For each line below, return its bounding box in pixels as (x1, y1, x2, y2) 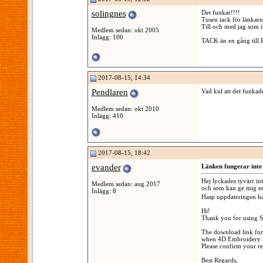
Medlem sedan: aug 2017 (91, 180, 160, 187)
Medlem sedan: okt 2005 (91, 26, 159, 33)
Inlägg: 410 (91, 112, 123, 119)
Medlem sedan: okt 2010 (91, 104, 159, 112)
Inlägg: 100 (91, 33, 123, 41)
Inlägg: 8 (91, 187, 116, 194)
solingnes (91, 9, 126, 18)
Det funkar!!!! (201, 9, 240, 16)
